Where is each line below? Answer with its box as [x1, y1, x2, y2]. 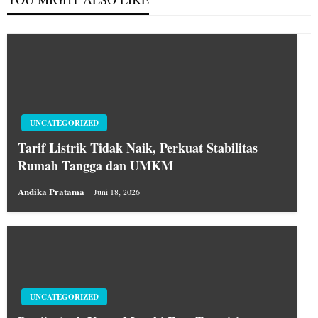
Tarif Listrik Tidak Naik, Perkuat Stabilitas [18, 138, 258, 157]
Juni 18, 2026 [94, 185, 140, 197]
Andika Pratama [18, 184, 87, 198]
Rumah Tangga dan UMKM [18, 155, 173, 175]
